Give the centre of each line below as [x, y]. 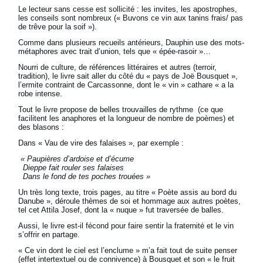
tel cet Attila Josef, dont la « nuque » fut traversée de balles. [121, 210]
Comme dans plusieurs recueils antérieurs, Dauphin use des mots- [131, 43]
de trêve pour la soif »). [58, 27]
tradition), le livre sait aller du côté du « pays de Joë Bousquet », [128, 76]
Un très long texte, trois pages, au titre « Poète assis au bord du [128, 193]
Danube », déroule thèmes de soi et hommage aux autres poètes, [130, 201]
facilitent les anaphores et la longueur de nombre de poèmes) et [127, 119]
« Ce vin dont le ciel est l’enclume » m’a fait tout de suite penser [128, 251]
